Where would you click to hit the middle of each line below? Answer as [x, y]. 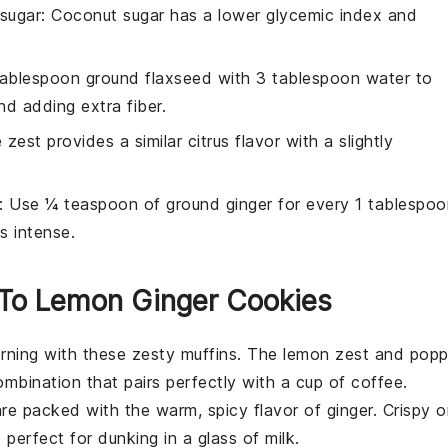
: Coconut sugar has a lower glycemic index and [229, 15]
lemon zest [326, 354]
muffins [208, 354]
